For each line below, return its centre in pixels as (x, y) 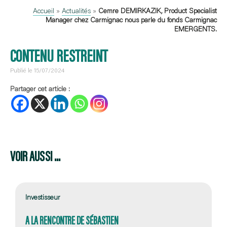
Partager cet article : (40, 89)
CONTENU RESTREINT (59, 55)
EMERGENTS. (196, 29)
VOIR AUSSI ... (35, 155)
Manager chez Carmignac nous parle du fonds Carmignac (131, 20)
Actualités (76, 11)
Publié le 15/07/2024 (37, 70)
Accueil (44, 11)
